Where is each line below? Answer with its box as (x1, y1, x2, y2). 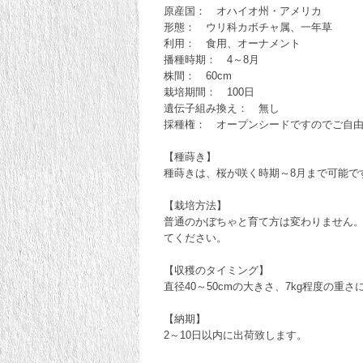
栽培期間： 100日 (164, 85, 254, 98)
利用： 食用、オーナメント (164, 36, 301, 49)
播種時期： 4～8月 (164, 53, 259, 66)
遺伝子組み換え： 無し (164, 101, 280, 114)
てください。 (164, 231, 227, 244)
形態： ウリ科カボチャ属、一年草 (164, 20, 332, 33)
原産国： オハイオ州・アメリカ (164, 4, 322, 17)
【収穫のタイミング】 (164, 263, 269, 276)
